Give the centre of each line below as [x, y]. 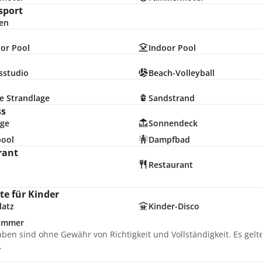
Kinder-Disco [174, 206]
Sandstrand [171, 98]
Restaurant [170, 165]
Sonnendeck [173, 123]
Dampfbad [169, 139]
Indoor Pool [172, 48]
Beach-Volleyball [181, 73]
